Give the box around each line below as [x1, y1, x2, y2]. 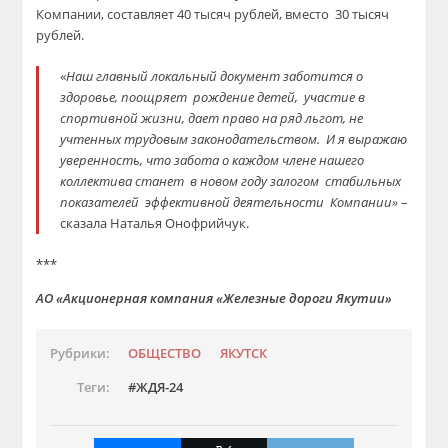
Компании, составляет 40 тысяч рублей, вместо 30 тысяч [36, 5, 390, 23]
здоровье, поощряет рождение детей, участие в [60, 88, 366, 106]
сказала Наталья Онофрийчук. [60, 214, 250, 232]
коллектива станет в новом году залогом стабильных [60, 172, 402, 190]
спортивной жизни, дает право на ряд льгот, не [60, 109, 364, 127]
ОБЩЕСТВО [128, 345, 202, 362]
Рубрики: [50, 345, 111, 362]
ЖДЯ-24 [136, 379, 184, 396]
